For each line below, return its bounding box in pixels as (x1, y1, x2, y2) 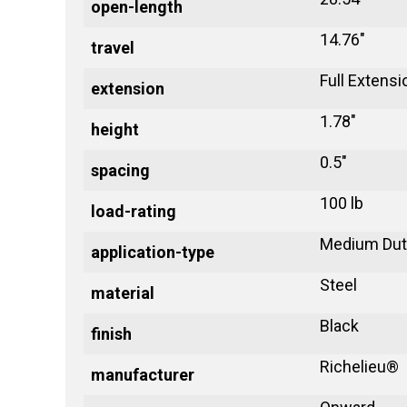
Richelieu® (320, 357, 399, 377)
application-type (91, 243, 214, 263)
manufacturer (91, 365, 194, 385)
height (91, 120, 139, 140)
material (91, 283, 154, 303)
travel (91, 38, 134, 58)
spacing (91, 161, 150, 181)
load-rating (91, 202, 176, 222)
